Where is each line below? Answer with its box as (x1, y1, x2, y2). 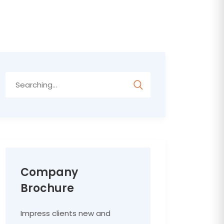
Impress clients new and (20, 208, 110, 218)
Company (20, 164, 78, 180)
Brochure (20, 180, 74, 196)
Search (5, 73, 31, 83)
